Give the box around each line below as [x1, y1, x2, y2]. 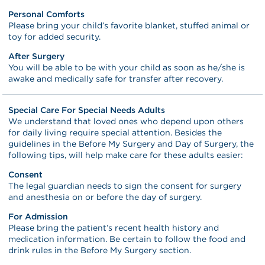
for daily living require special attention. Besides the [8, 127, 222, 137]
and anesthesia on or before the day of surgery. [8, 192, 202, 202]
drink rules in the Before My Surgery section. [8, 245, 192, 255]
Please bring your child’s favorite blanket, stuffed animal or [8, 20, 250, 30]
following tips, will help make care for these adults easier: [8, 150, 244, 160]
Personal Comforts [8, 9, 85, 19]
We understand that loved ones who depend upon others [8, 116, 244, 126]
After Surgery [8, 51, 65, 61]
